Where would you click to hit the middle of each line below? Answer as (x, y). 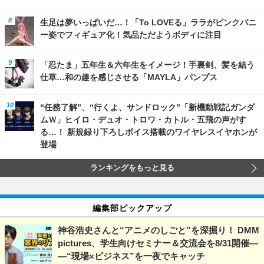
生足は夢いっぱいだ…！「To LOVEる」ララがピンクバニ (148, 22)
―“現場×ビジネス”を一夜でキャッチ (131, 256)
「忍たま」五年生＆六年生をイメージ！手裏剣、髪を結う (147, 65)
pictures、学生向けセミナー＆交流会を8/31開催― (158, 243)
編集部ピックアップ (132, 207)
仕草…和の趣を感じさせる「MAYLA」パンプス (129, 77)
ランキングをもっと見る (132, 168)
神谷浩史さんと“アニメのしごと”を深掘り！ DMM (159, 230)
